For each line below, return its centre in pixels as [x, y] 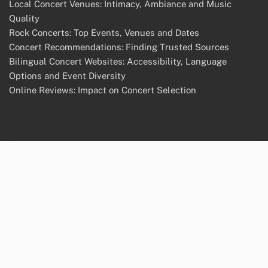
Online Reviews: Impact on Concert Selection [103, 90]
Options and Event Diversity [67, 76]
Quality [24, 19]
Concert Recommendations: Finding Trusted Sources [119, 47]
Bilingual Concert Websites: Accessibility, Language [118, 62]
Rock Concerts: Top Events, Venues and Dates [104, 33]
